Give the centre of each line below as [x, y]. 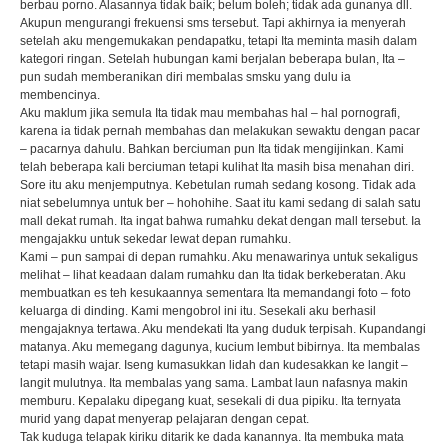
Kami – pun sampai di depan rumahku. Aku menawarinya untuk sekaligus [218, 257]
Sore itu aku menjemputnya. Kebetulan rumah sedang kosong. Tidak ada [217, 185]
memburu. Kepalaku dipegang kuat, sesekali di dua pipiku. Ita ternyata [210, 401]
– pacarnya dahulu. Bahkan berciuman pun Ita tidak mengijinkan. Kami [211, 149]
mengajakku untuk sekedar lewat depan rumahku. [155, 239]
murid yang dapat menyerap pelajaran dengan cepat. [164, 419]
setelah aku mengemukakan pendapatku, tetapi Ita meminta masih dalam [218, 41]
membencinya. [59, 95]
